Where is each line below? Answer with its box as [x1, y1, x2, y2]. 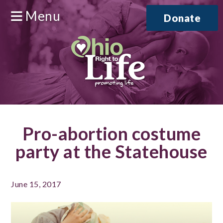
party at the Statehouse [15, 140, 208, 162]
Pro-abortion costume [22, 122, 201, 144]
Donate [164, 12, 201, 24]
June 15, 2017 [11, 179, 61, 189]
